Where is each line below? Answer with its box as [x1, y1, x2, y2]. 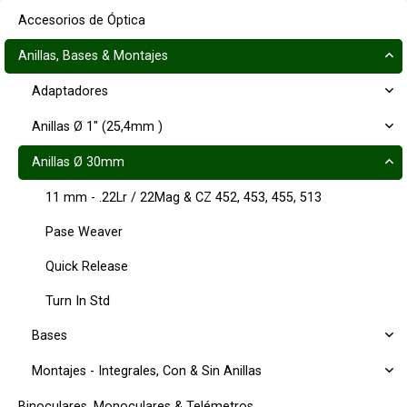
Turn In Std [45, 293, 110, 309]
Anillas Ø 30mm [32, 154, 124, 170]
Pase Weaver [45, 224, 123, 240]
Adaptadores [32, 84, 108, 99]
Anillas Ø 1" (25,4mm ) [32, 119, 163, 134]
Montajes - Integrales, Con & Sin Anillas [32, 363, 262, 379]
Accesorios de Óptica [18, 13, 145, 28]
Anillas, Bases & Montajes [18, 48, 168, 64]
